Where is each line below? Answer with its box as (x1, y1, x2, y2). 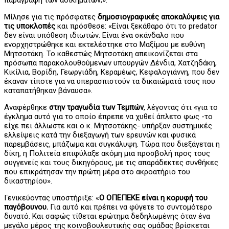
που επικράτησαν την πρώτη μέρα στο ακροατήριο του (4, 167, 190, 176)
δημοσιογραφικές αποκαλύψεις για (98, 12, 219, 21)
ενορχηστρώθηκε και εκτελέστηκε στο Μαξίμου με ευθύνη (4, 39, 205, 49)
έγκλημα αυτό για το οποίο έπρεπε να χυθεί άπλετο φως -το (4, 111, 213, 121)
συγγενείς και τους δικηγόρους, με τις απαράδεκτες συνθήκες (4, 157, 218, 167)
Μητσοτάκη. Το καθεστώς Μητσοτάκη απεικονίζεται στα (4, 49, 198, 58)
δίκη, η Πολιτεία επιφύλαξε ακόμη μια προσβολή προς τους (4, 148, 210, 158)
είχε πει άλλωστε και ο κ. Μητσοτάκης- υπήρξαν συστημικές (4, 121, 212, 130)
